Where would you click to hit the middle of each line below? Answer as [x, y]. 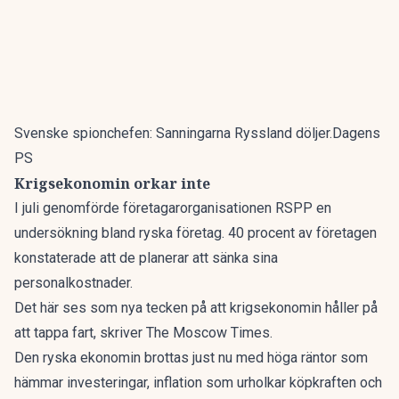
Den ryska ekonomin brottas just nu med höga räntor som [191, 358]
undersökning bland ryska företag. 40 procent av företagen [195, 233]
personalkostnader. [73, 283]
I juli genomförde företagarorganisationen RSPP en [173, 208]
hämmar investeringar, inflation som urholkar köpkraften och [198, 383]
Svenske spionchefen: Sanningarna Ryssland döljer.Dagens [197, 133]
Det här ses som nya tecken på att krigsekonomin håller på [196, 308]
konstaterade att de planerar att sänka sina [146, 258]
